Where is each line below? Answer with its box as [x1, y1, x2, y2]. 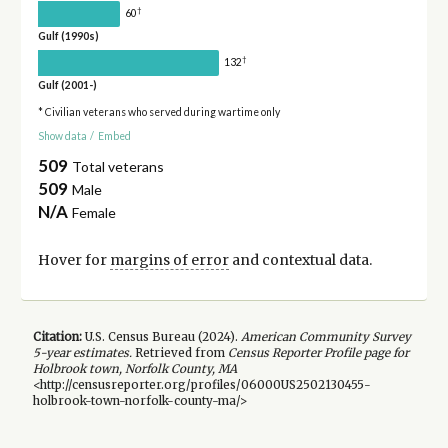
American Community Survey [240, 330, 411, 345]
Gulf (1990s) [37, 29, 99, 42]
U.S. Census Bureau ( [81, 330, 202, 345]
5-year [32, 346, 70, 361]
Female [72, 203, 117, 221]
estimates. [69, 346, 132, 361]
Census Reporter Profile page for [227, 346, 409, 361]
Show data [37, 130, 87, 143]
